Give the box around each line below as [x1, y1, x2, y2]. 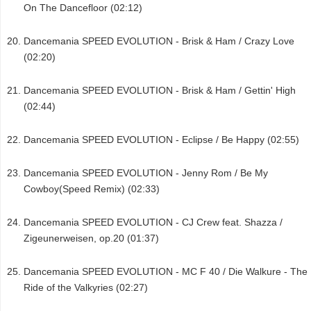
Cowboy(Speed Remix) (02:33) [24, 183, 160, 195]
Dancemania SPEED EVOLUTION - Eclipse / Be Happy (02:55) [24, 134, 299, 146]
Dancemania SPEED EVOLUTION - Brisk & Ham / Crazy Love [24, 35, 294, 47]
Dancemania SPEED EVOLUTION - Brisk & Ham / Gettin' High [24, 85, 296, 96]
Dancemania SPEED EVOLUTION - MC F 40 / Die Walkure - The [24, 266, 308, 278]
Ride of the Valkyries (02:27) [24, 282, 148, 294]
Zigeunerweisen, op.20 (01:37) [24, 233, 159, 244]
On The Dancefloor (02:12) [24, 2, 142, 14]
